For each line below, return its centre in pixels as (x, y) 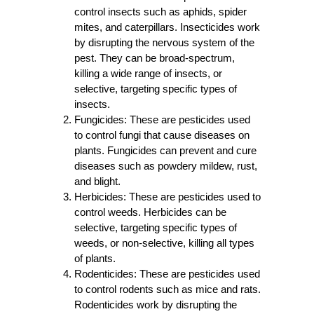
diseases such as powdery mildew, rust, (165, 166)
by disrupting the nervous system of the (164, 43)
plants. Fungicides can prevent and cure (165, 151)
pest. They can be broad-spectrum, (154, 58)
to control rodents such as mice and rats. (167, 289)
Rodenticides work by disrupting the (155, 305)
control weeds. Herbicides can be (150, 212)
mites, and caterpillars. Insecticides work (167, 27)
